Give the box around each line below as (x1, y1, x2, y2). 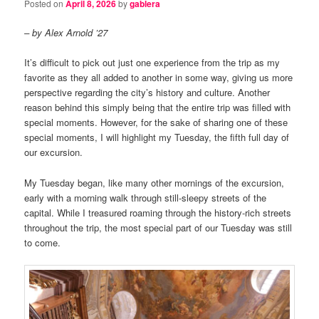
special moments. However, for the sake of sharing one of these (24, 115, 288, 130)
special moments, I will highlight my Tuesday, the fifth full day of (24, 130, 290, 145)
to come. (24, 235, 61, 249)
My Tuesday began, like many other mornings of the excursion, (24, 175, 285, 189)
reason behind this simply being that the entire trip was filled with (24, 100, 291, 115)
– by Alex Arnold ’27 (24, 26, 108, 40)
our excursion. (24, 145, 86, 159)
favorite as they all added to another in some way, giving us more (24, 70, 293, 85)
